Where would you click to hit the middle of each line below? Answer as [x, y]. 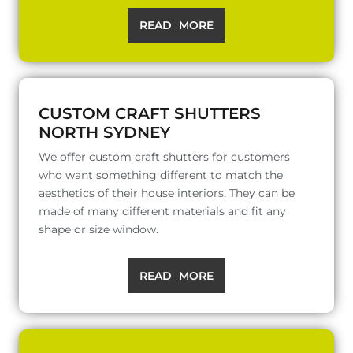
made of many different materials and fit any [162, 211]
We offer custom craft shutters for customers [164, 156]
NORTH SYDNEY [104, 132]
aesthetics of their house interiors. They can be [167, 193]
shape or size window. [98, 229]
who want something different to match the [161, 175]
